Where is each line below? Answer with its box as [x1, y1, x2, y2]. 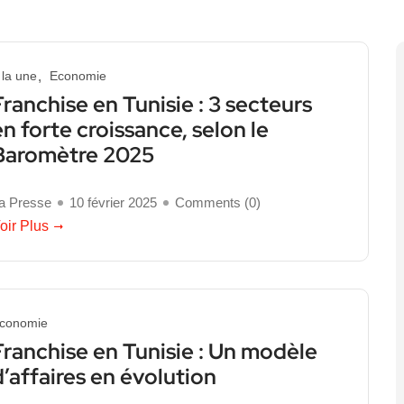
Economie [50, 69, 106, 83]
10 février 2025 [69, 195, 157, 210]
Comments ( [175, 195, 249, 210]
